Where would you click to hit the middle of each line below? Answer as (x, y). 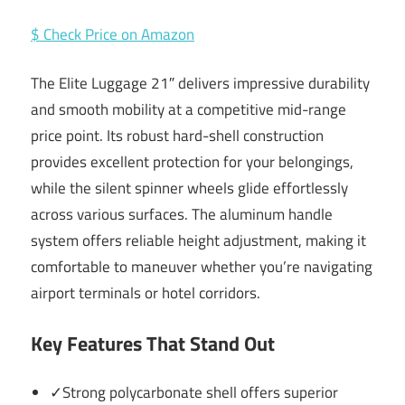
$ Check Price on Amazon (113, 34)
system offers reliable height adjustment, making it (198, 241)
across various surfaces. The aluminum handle (182, 215)
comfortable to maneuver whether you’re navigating (202, 267)
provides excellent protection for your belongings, (192, 162)
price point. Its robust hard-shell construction (177, 136)
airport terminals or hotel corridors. (146, 293)
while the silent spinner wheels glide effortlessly (189, 188)
